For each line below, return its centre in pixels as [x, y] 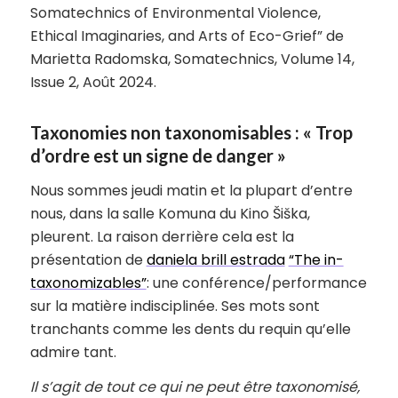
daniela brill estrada [215, 259]
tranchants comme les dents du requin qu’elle [190, 329]
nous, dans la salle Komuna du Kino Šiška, [170, 213]
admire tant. [73, 352]
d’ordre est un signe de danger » [158, 155]
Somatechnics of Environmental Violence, [175, 12]
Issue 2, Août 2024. [93, 82]
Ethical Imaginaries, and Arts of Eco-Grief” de [187, 36]
